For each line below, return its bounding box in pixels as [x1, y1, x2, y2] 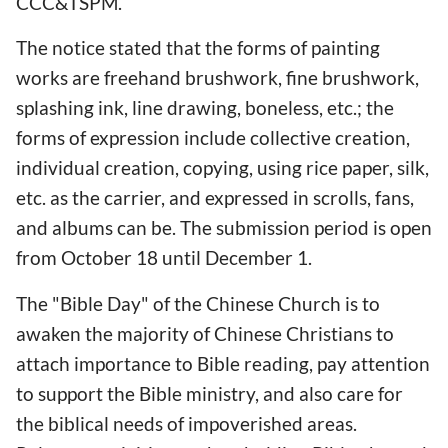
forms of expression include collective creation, [16, 126, 410, 150]
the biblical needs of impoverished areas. [16, 411, 357, 435]
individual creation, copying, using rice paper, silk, [16, 156, 429, 180]
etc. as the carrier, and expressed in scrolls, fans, [16, 186, 414, 210]
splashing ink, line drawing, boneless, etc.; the [16, 96, 394, 120]
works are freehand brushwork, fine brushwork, [16, 66, 419, 90]
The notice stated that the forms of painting [16, 36, 380, 60]
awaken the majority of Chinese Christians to [16, 321, 394, 345]
